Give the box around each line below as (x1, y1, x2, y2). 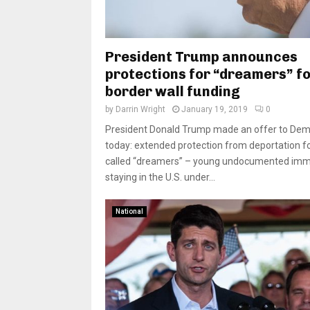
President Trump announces (105, 48, 298, 66)
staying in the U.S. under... (105, 172, 215, 183)
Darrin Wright (116, 104, 165, 115)
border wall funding (105, 83, 240, 100)
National (116, 208, 143, 216)
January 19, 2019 (181, 104, 248, 115)
